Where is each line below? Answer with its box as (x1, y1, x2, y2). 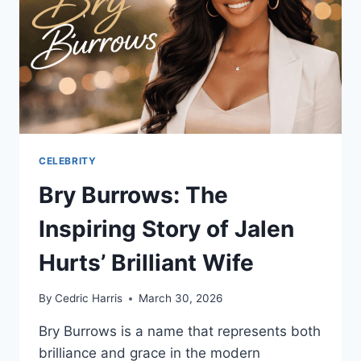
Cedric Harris (55, 292, 123, 305)
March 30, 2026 (139, 292, 223, 305)
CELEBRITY (39, 154, 97, 167)
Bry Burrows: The (39, 180, 228, 209)
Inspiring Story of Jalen (39, 214, 294, 243)
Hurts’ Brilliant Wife (39, 248, 254, 276)
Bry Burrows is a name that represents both (39, 323, 321, 340)
